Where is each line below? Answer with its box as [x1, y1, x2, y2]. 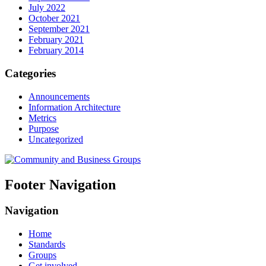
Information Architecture [28, 102, 121, 112]
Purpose [28, 123, 59, 134]
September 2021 [28, 24, 90, 34]
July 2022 [28, 2, 65, 13]
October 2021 [28, 13, 80, 24]
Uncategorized [28, 134, 83, 144]
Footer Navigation [5, 176, 116, 192]
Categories [5, 66, 56, 80]
